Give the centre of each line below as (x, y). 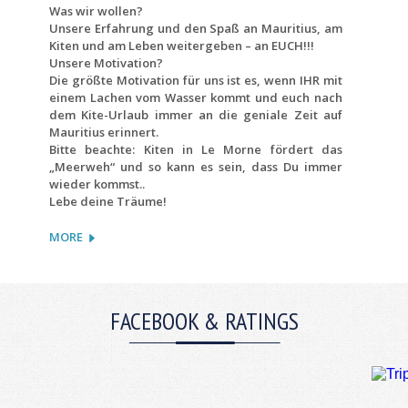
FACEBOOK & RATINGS (204, 321)
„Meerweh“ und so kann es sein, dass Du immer (196, 166)
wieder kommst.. (97, 184)
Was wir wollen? (96, 10)
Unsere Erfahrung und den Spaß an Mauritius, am (196, 28)
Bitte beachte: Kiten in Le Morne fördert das (196, 149)
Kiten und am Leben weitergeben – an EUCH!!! (182, 45)
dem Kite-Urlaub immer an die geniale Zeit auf (196, 114)
